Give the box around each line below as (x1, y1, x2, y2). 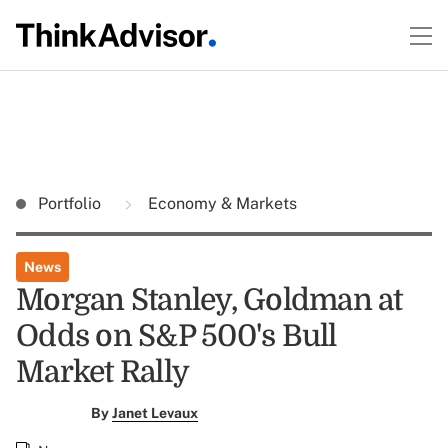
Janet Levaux (111, 405, 198, 421)
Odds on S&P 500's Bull (16, 319, 337, 353)
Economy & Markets (144, 194, 297, 213)
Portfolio (38, 194, 105, 213)
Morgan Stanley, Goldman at (16, 283, 403, 317)
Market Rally (16, 355, 189, 389)
